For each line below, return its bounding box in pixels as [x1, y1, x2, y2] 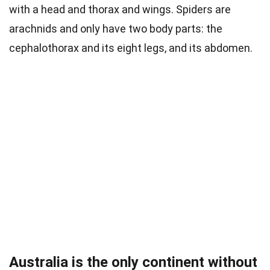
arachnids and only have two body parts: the [9, 22, 222, 36]
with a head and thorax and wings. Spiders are [9, 3, 231, 16]
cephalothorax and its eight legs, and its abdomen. [9, 42, 257, 55]
